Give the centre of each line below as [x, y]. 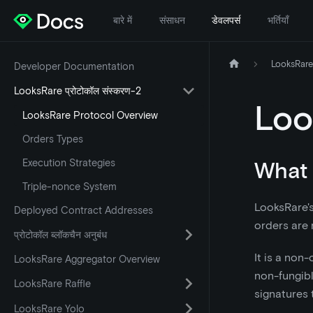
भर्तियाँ [278, 20]
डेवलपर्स [226, 20]
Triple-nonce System [70, 187]
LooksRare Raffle [52, 284]
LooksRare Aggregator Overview [87, 259]
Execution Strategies [69, 163]
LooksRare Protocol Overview [90, 115]
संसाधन [172, 20]
